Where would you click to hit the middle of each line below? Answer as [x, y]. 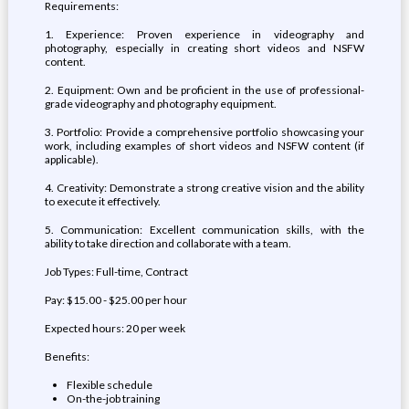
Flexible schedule [109, 385]
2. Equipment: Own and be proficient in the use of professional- [204, 90]
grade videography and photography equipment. [160, 104]
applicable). [71, 159]
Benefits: [67, 357]
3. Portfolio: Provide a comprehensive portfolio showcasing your [204, 132]
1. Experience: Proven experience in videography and [204, 34]
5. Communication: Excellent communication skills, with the [204, 230]
